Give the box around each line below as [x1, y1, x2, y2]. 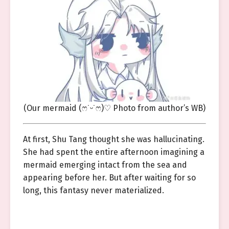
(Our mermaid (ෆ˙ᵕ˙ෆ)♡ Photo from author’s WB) [24, 103, 205, 113]
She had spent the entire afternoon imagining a [23, 147, 204, 157]
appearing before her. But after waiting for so [23, 173, 196, 182]
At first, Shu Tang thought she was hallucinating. [23, 134, 204, 144]
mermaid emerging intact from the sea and [23, 160, 187, 170]
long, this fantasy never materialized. [23, 186, 164, 195]
